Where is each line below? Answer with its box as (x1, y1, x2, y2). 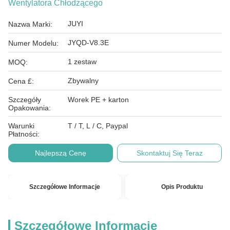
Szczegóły (8, 95, 41, 104)
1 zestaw (68, 57, 97, 66)
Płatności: (8, 130, 40, 138)
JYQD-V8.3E (68, 39, 109, 47)
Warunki (8, 122, 34, 130)
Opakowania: (8, 104, 51, 112)
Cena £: (8, 77, 34, 85)
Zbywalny (68, 76, 99, 85)
